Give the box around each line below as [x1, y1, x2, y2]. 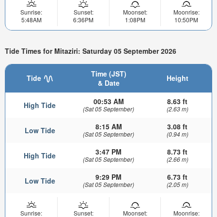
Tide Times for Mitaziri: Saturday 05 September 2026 [5, 46, 176, 56]
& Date [97, 78, 120, 88]
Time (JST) [91, 69, 126, 79]
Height [166, 73, 188, 83]
